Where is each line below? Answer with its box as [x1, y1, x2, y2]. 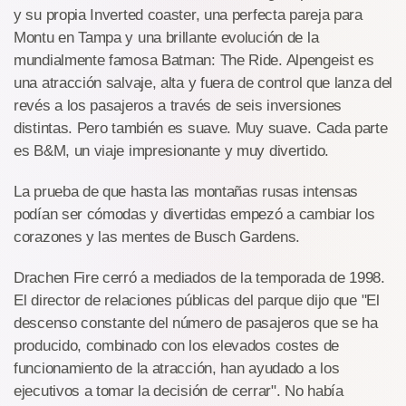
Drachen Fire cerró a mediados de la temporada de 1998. [14, 268, 385, 286]
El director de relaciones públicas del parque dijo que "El [14, 291, 380, 309]
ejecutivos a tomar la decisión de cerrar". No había [14, 382, 343, 400]
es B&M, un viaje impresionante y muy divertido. [14, 141, 329, 159]
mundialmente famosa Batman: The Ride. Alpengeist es [14, 51, 374, 69]
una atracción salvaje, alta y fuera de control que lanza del [14, 73, 393, 92]
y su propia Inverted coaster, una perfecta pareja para [14, 5, 362, 24]
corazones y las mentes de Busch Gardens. [14, 227, 301, 246]
